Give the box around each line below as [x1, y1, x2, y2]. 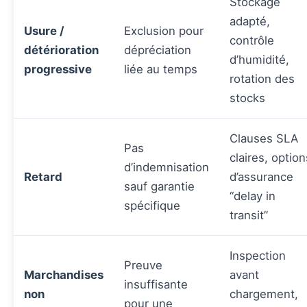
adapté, [230, 14, 270, 29]
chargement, [230, 287, 298, 302]
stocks [230, 91, 265, 106]
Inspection [230, 249, 286, 263]
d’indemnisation [124, 160, 209, 175]
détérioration [24, 43, 99, 58]
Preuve [124, 258, 162, 273]
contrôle [230, 34, 274, 48]
